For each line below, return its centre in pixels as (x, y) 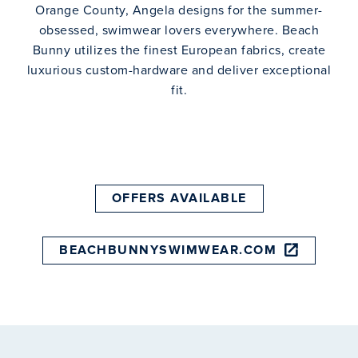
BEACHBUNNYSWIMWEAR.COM (168, 251)
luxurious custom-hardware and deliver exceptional (179, 70)
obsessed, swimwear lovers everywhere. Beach (179, 30)
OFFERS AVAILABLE (179, 199)
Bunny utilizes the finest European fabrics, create (179, 50)
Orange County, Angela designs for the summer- (179, 10)
